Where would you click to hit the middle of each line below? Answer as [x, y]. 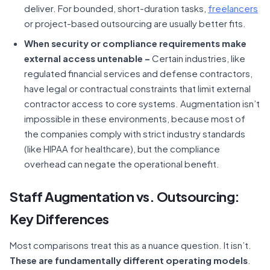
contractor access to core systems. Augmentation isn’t [142, 103]
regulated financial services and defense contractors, [138, 73]
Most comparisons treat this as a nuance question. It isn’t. [130, 245]
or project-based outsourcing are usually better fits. [135, 23]
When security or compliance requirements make [135, 43]
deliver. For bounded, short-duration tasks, [116, 8]
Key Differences [59, 219]
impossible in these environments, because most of [135, 118]
